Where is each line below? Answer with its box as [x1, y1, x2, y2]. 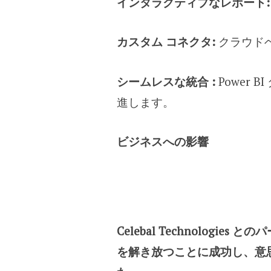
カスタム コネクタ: [117, 34, 215, 50]
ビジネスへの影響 [117, 133, 209, 149]
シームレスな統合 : [117, 73, 215, 89]
